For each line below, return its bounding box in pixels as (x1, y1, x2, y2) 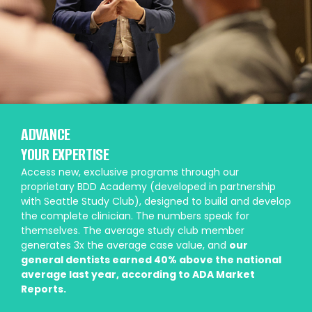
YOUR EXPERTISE (21, 143, 109, 166)
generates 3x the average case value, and (21, 237, 229, 252)
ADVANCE (21, 123, 70, 146)
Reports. (21, 281, 66, 296)
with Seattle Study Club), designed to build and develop (21, 194, 291, 208)
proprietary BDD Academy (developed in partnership (21, 179, 276, 194)
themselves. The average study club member (21, 223, 244, 237)
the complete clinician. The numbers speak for (21, 208, 249, 223)
